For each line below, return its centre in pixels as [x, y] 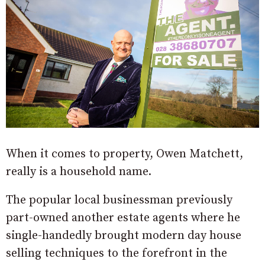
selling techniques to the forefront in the [117, 254]
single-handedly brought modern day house [124, 236]
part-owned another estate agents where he [123, 218]
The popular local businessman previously [119, 201]
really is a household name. [79, 172]
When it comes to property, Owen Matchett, [125, 154]
